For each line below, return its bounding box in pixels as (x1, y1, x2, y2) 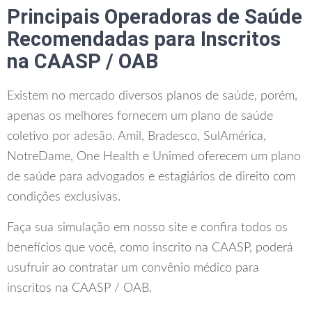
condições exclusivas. (7, 190, 120, 203)
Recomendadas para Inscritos (7, 26, 281, 51)
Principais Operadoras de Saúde (7, 4, 302, 29)
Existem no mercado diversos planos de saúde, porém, (7, 89, 297, 102)
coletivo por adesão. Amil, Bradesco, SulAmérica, (7, 130, 266, 143)
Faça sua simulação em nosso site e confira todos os (7, 221, 288, 234)
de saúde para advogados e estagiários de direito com (7, 170, 295, 183)
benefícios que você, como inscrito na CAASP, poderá (7, 241, 293, 254)
